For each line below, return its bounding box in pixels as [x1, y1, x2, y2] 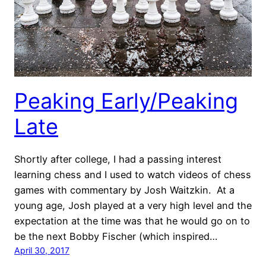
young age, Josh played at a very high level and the [14, 199, 252, 212]
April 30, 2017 [14, 245, 69, 256]
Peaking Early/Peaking [14, 88, 238, 115]
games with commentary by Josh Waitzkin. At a [14, 184, 235, 197]
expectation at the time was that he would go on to [14, 215, 250, 227]
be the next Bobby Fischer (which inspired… [14, 230, 217, 243]
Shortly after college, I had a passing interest [14, 153, 221, 166]
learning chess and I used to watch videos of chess [14, 169, 251, 181]
